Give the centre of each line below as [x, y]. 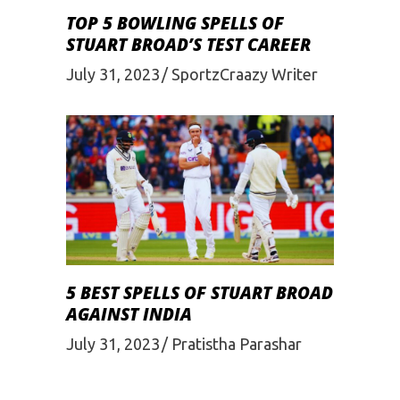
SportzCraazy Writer [245, 74]
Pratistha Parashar [237, 343]
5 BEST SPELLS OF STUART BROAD [200, 293]
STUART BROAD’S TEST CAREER [188, 45]
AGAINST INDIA [129, 315]
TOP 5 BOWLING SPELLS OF [175, 24]
